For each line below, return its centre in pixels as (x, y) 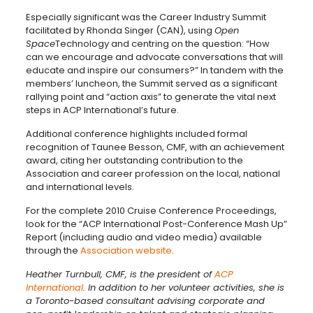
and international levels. (80, 187)
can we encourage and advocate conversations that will (154, 57)
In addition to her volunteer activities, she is (186, 288)
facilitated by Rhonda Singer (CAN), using (120, 31)
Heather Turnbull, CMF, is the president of (120, 275)
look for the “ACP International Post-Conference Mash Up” (156, 224)
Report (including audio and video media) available (144, 238)
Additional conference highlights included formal (136, 134)
